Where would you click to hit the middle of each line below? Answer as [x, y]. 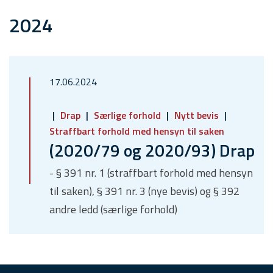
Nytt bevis [197, 115]
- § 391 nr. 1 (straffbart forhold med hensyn [151, 173]
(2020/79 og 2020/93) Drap [152, 151]
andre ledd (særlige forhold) [113, 210]
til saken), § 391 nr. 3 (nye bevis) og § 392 [144, 191]
